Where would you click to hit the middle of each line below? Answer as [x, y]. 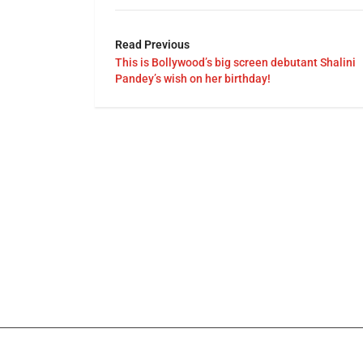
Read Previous [152, 44]
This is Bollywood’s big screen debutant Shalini [235, 62]
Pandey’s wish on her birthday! [193, 78]
